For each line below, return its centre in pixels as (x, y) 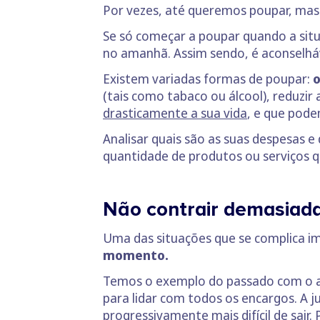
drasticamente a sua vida (175, 113)
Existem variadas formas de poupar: (208, 79)
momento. (136, 255)
